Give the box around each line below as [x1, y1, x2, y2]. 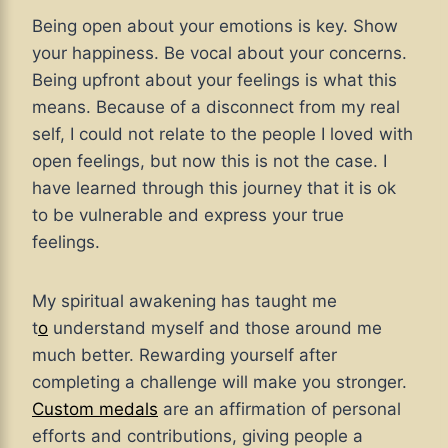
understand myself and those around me [48, 318, 382, 339]
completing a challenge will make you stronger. [32, 372, 407, 393]
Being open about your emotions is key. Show [32, 16, 398, 37]
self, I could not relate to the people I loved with [32, 124, 413, 145]
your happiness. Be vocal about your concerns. [32, 43, 407, 64]
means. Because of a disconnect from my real [32, 97, 400, 118]
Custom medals [32, 399, 158, 420]
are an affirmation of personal [158, 399, 401, 420]
